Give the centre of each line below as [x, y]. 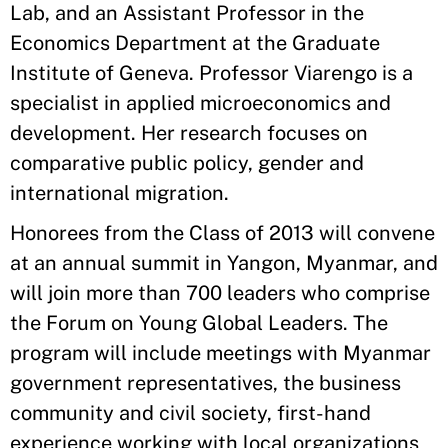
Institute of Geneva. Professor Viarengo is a [211, 73]
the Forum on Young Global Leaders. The [199, 323]
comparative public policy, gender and [187, 163]
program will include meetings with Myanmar [220, 353]
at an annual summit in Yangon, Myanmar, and [224, 263]
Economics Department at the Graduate [195, 43]
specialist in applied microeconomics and [200, 103]
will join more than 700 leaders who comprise [220, 293]
